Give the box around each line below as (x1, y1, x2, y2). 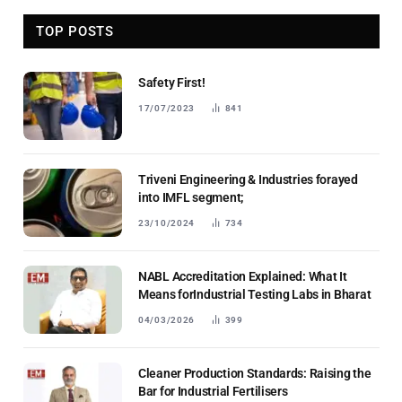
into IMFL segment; (138, 190, 244, 205)
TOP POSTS (36, 23, 114, 40)
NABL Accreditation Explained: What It (138, 269, 347, 284)
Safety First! (138, 75, 205, 91)
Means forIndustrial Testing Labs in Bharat (138, 287, 371, 302)
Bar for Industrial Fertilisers (138, 384, 288, 399)
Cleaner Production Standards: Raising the (138, 366, 371, 381)
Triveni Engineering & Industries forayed (138, 172, 358, 188)
